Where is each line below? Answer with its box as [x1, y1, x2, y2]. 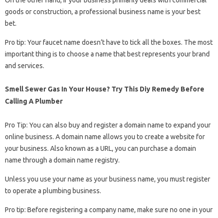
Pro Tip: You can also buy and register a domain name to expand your [5, 121, 211, 129]
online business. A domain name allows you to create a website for [5, 133, 205, 141]
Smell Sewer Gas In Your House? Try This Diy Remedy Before [5, 85, 204, 93]
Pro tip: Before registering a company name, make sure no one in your [5, 206, 213, 214]
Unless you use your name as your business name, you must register [5, 175, 210, 183]
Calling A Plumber [5, 97, 63, 106]
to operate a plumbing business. [5, 187, 101, 195]
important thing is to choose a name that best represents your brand [5, 50, 210, 58]
